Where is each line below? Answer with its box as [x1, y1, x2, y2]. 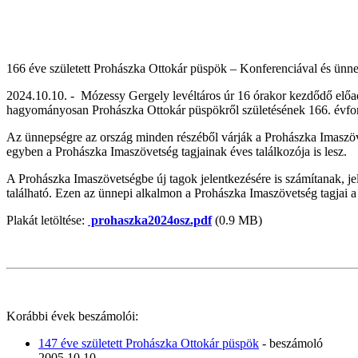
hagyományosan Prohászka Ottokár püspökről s [6, 102, 247, 117]
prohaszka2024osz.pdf [88, 213, 212, 227]
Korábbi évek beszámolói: [6, 308, 138, 323]
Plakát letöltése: [6, 213, 88, 227]
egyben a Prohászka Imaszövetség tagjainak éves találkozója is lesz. [6, 144, 347, 158]
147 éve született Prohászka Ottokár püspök [38, 336, 259, 350]
